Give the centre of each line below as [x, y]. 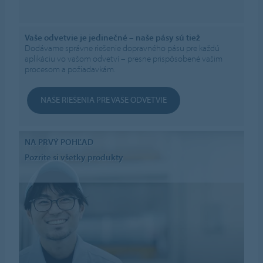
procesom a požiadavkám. [70, 69]
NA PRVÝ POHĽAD [59, 141]
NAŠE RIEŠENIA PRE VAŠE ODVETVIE [104, 100]
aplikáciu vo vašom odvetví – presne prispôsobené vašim [124, 59]
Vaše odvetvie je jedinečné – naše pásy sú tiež [113, 38]
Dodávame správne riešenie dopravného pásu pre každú [122, 48]
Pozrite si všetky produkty [74, 157]
